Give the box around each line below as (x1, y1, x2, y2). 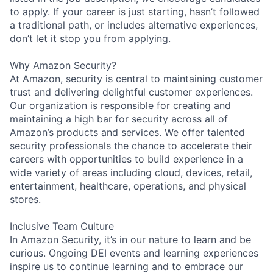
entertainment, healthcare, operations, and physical (10, 179, 246, 192)
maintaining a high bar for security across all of (10, 112, 228, 125)
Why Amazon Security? (10, 58, 116, 71)
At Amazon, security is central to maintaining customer (10, 72, 263, 85)
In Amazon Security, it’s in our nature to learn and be (10, 233, 251, 246)
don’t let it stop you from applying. (10, 32, 171, 44)
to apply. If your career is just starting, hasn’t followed (10, 5, 260, 18)
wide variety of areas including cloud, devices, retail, (10, 166, 252, 179)
